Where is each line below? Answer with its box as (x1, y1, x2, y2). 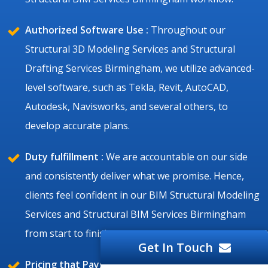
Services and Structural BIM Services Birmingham (25, 207, 246, 221)
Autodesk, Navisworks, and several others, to (25, 99, 228, 113)
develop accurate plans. (25, 118, 130, 132)
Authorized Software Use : (25, 23, 148, 36)
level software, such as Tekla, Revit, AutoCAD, (25, 80, 229, 94)
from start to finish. (25, 226, 112, 240)
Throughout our (148, 23, 226, 36)
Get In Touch (138, 239, 213, 255)
